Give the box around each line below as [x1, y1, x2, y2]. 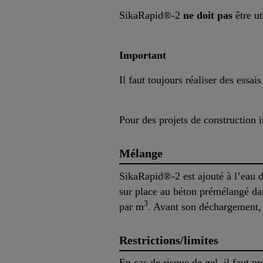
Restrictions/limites [119, 233, 218, 247]
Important [119, 49, 166, 61]
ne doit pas [183, 9, 232, 21]
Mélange [119, 146, 163, 160]
